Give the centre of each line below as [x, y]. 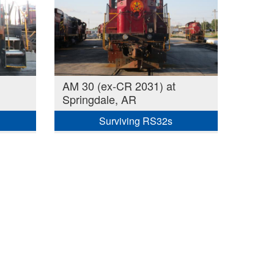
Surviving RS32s [136, 121]
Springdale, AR [99, 99]
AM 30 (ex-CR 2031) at [119, 85]
